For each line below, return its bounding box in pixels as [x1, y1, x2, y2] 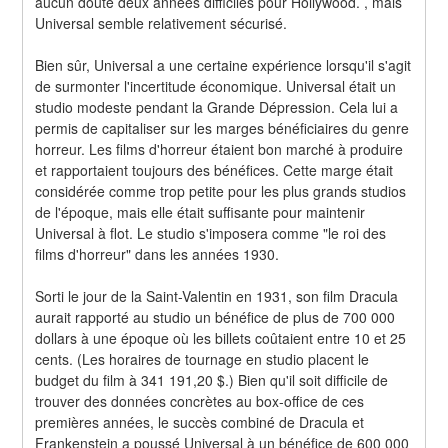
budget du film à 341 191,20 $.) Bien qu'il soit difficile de [35, 369, 389, 390]
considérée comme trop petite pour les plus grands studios [35, 180, 407, 201]
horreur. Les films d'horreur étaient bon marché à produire [35, 138, 404, 159]
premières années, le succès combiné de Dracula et [35, 411, 365, 432]
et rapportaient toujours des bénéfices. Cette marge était [35, 159, 394, 180]
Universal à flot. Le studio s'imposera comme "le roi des [35, 222, 387, 243]
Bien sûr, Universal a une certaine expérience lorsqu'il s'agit [35, 54, 412, 75]
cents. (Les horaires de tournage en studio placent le [35, 348, 370, 369]
